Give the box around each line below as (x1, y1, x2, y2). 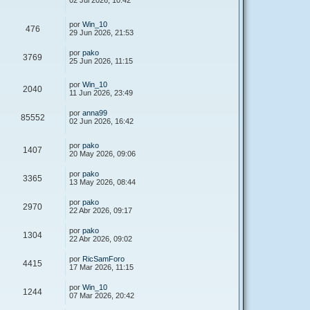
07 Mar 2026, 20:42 (69, 291, 134, 300)
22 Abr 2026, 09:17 (69, 206, 132, 215)
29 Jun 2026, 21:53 (69, 28, 134, 37)
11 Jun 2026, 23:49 (69, 89, 133, 98)
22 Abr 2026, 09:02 (69, 234, 132, 243)
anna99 (82, 109, 107, 118)
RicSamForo (82, 254, 125, 263)
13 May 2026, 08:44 (69, 177, 136, 186)
